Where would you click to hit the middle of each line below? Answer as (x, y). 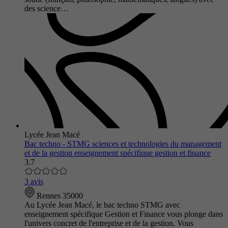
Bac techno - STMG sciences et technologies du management (123, 144)
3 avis (34, 181)
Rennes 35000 (59, 195)
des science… (47, 8)
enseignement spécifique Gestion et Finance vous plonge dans (124, 214)
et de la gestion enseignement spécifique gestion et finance (118, 153)
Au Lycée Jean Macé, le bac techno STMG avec (102, 205)
